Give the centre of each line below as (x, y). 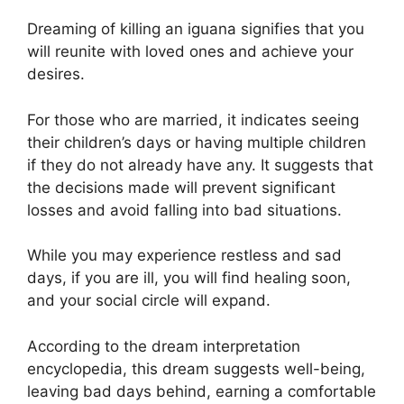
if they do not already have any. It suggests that (200, 165)
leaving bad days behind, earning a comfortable (202, 391)
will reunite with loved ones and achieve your (190, 51)
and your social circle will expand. (149, 300)
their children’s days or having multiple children (197, 142)
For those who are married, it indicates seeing (193, 119)
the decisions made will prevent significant (181, 187)
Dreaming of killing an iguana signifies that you (196, 29)
